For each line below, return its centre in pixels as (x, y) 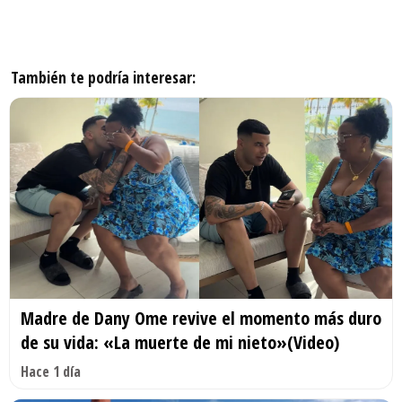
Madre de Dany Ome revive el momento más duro (201, 318)
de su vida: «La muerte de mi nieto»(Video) (180, 342)
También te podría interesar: (103, 78)
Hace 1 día (51, 371)
